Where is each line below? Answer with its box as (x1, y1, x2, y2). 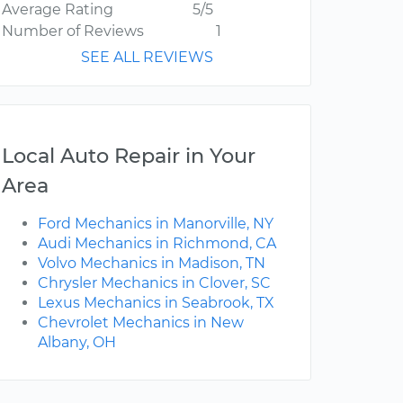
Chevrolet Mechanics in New (38, 314, 244, 332)
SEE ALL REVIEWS (81, 49, 213, 67)
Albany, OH (38, 334, 116, 352)
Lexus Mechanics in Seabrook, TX (38, 294, 274, 312)
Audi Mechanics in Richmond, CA (38, 235, 276, 253)
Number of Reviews (2, 22, 144, 40)
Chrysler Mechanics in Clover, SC (38, 274, 271, 292)
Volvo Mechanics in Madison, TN (38, 255, 265, 273)
